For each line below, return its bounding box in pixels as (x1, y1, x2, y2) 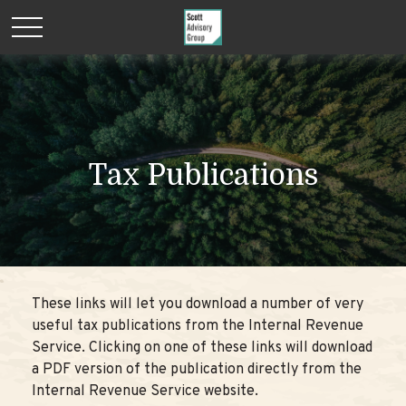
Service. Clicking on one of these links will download (32, 339, 372, 357)
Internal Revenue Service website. (32, 382, 258, 401)
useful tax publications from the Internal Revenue (32, 317, 363, 335)
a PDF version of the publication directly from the (32, 361, 362, 379)
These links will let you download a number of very (32, 295, 363, 314)
